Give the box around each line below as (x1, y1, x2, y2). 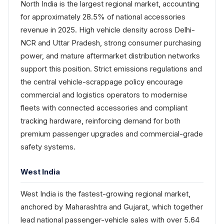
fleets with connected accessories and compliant (20, 103, 187, 112)
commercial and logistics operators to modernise (20, 90, 187, 99)
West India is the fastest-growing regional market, (20, 189, 190, 198)
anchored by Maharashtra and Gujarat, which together (20, 202, 203, 211)
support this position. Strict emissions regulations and (20, 64, 202, 73)
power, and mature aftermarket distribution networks (20, 51, 200, 60)
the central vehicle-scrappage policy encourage (20, 77, 183, 86)
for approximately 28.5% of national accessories (20, 12, 185, 21)
